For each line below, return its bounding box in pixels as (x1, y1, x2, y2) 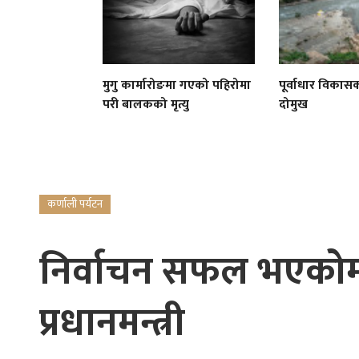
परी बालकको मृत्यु (103, 93, 190, 115)
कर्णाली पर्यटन (46, 194, 103, 213)
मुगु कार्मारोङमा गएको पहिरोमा (103, 74, 252, 96)
